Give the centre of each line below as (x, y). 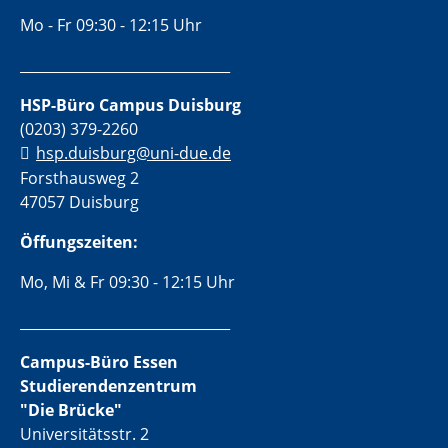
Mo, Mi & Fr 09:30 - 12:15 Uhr (127, 282)
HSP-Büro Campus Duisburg (130, 104)
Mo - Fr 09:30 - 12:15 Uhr (111, 24)
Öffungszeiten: (79, 242)
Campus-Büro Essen (99, 362)
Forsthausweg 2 (79, 178)
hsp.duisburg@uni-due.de (133, 152)
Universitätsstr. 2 (84, 434)
